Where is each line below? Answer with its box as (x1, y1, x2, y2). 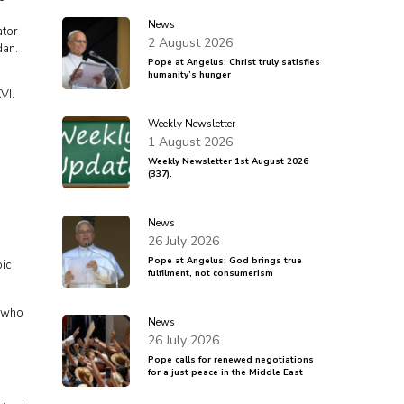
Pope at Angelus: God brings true (147, 254, 302, 267)
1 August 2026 (147, 133, 233, 151)
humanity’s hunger (147, 69, 231, 81)
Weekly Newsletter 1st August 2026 (147, 155, 308, 168)
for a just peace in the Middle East (147, 366, 303, 379)
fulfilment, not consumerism (147, 267, 273, 280)
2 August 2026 (147, 33, 233, 51)
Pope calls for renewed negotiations (147, 353, 314, 366)
